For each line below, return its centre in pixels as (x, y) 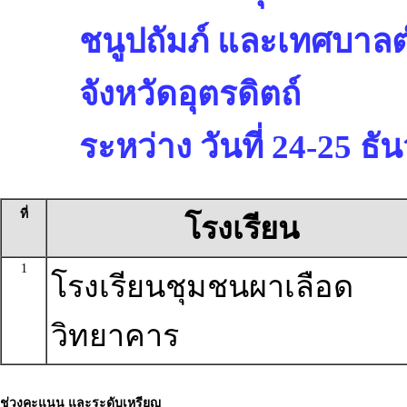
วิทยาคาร (115, 336)
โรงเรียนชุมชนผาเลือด (202, 287)
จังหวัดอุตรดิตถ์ (190, 94)
